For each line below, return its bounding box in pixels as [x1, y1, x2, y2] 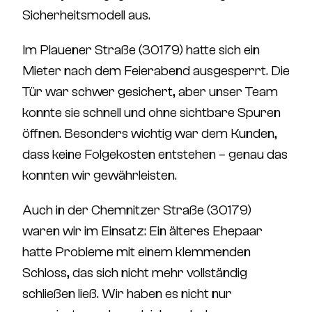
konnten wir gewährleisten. [22, 167, 177, 183]
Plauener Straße [40, 42, 136, 58]
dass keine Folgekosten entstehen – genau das [22, 146, 288, 162]
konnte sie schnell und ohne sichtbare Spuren [22, 104, 281, 120]
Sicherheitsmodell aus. [22, 7, 150, 23]
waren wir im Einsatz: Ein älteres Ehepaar [22, 223, 263, 239]
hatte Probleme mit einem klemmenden [22, 244, 251, 260]
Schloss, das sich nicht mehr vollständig [22, 265, 247, 281]
